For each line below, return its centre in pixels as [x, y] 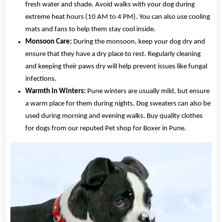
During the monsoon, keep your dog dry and [139, 42]
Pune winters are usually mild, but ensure [148, 92]
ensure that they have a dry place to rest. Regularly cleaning [113, 55]
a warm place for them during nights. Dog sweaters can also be [118, 104]
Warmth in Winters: [56, 92]
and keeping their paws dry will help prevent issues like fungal [116, 67]
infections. [41, 79]
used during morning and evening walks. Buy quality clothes [114, 116]
